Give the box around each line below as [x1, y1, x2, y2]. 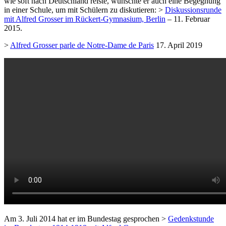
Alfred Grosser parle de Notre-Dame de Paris [10, 41, 154, 50]
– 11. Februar [165, 15, 210, 24]
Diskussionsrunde [165, 6, 221, 15]
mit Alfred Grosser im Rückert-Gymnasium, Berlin [4, 15, 165, 24]
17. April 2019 [154, 41, 202, 50]
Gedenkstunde [168, 214, 214, 223]
